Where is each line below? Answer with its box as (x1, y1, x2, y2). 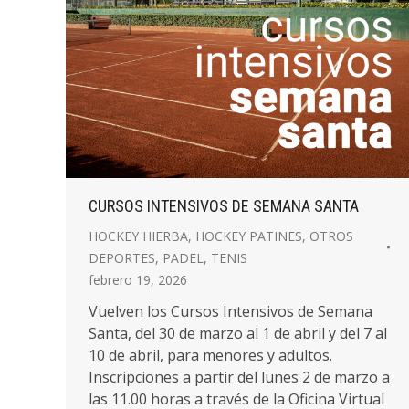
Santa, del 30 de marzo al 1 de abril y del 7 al (89, 323, 387, 343)
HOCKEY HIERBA (89, 227, 188, 245)
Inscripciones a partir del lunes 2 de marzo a (89, 367, 390, 387)
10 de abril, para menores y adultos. (89, 345, 332, 365)
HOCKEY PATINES (195, 227, 302, 245)
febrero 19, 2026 (89, 271, 187, 288)
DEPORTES (89, 249, 155, 267)
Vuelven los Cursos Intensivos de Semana (89, 301, 372, 321)
